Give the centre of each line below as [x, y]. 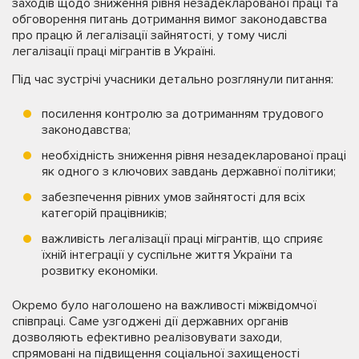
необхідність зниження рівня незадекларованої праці [194, 156]
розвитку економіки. [100, 271]
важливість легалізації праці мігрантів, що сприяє [182, 239]
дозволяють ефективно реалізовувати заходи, [147, 338]
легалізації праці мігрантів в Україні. [114, 52]
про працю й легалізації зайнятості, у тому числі [149, 36]
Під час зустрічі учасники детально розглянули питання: [173, 80]
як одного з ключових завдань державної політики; [189, 172]
